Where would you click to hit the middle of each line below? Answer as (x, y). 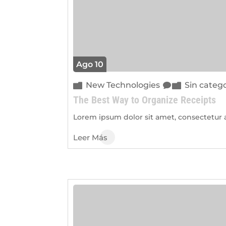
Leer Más (91, 137)
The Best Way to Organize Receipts (145, 100)
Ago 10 (90, 64)
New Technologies (123, 85)
